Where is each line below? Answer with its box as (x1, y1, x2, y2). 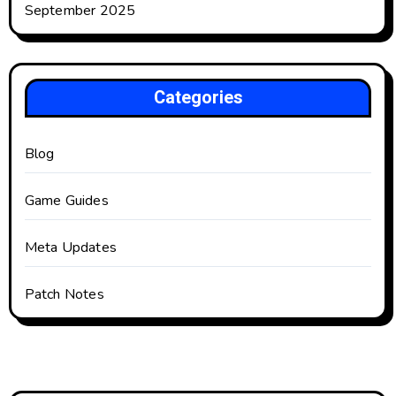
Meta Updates (24, 238, 117, 258)
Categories (153, 85, 243, 111)
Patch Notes (24, 285, 104, 305)
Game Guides (24, 191, 109, 211)
